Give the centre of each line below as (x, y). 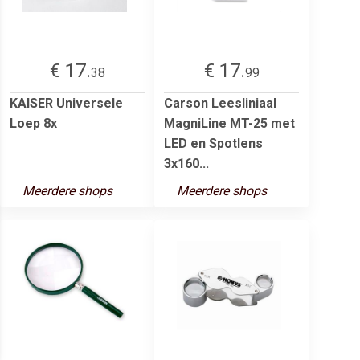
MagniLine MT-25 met (229, 123)
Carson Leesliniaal (220, 103)
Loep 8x (33, 123)
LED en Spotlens (213, 143)
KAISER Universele (66, 103)
